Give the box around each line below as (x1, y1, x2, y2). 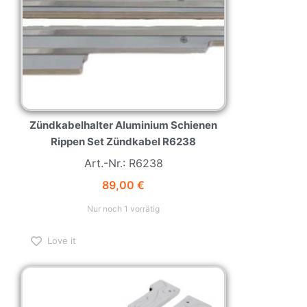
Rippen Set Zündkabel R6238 (51, 134, 196, 148)
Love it (47, 235, 76, 247)
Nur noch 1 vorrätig (87, 204, 160, 214)
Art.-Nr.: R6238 (84, 156, 163, 170)
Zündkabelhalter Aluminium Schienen (29, 118, 217, 132)
